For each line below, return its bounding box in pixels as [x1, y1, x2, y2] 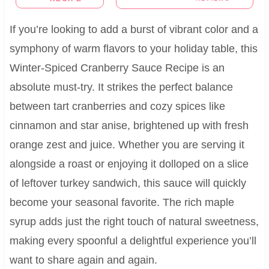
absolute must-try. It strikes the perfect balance [9, 80, 233, 93]
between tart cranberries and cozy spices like [9, 100, 225, 112]
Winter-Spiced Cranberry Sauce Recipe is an [9, 61, 225, 74]
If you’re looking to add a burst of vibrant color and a [9, 23, 258, 35]
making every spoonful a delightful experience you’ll [9, 234, 256, 247]
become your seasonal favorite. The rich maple [9, 196, 234, 208]
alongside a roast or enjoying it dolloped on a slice [9, 157, 249, 170]
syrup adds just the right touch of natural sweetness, [9, 215, 259, 228]
